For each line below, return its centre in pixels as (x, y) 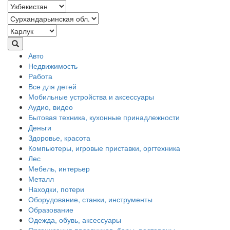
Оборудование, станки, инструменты (90, 199)
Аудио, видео (51, 107)
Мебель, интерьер (59, 169)
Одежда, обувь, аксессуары (75, 220)
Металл (41, 179)
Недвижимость (53, 66)
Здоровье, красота (59, 138)
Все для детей (52, 87)
